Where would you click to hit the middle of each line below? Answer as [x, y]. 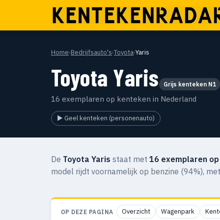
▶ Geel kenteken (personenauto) [106, 118]
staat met [130, 159]
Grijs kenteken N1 [190, 84]
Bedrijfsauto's [91, 52]
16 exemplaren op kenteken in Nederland [124, 99]
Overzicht [136, 212]
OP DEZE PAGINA [87, 212]
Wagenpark [178, 212]
